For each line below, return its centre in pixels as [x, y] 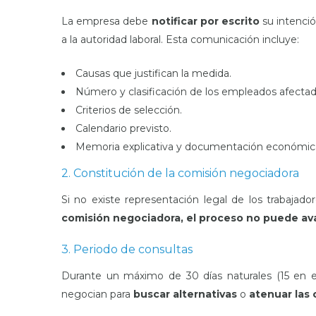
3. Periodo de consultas [127, 249]
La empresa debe [107, 21]
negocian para [97, 294]
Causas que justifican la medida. [153, 73]
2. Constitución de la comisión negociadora [180, 173]
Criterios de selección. [129, 110]
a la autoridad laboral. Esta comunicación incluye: [180, 39]
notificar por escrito [206, 21]
